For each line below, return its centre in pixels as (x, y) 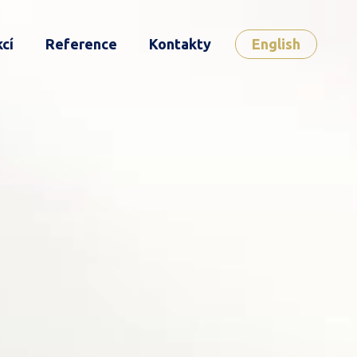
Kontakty (180, 44)
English (276, 44)
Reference (81, 44)
